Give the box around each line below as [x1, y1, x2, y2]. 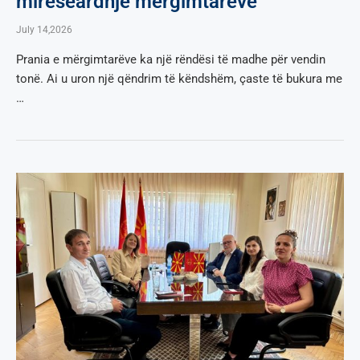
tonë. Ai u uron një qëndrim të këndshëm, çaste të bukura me [16, 71, 342, 86]
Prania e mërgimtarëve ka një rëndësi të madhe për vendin [16, 51, 325, 67]
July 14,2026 [16, 23, 72, 35]
